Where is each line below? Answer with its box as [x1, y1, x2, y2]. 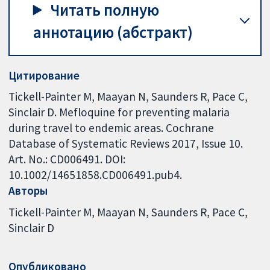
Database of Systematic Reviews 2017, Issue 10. [8, 136, 243, 151]
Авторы [8, 183, 48, 198]
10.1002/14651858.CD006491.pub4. [8, 168, 183, 183]
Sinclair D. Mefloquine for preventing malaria [8, 105, 230, 120]
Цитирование [8, 67, 80, 83]
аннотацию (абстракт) [33, 22, 193, 42]
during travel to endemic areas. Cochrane [8, 121, 215, 136]
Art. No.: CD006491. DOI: [8, 152, 126, 167]
